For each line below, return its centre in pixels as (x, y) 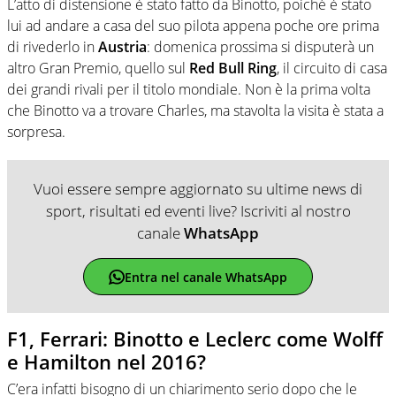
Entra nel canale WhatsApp (206, 277)
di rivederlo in (53, 47)
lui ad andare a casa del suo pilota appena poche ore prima (193, 26)
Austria (122, 47)
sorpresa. (36, 132)
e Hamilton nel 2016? (107, 362)
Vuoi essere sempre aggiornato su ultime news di (198, 189)
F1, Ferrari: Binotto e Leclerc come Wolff (195, 339)
